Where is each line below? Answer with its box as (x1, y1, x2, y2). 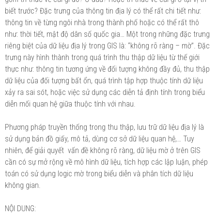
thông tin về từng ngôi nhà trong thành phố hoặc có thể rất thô (5, 17, 199, 27)
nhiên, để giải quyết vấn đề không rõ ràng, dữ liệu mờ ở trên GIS (5, 145, 201, 155)
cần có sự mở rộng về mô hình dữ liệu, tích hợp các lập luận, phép (5, 157, 208, 167)
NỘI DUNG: (5, 203, 36, 213)
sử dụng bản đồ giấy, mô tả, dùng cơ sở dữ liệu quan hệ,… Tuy (5, 134, 194, 143)
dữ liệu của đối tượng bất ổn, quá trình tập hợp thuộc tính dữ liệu (5, 76, 203, 85)
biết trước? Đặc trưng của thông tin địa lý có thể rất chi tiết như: (5, 6, 201, 15)
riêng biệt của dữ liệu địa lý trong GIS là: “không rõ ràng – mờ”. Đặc (5, 41, 210, 50)
